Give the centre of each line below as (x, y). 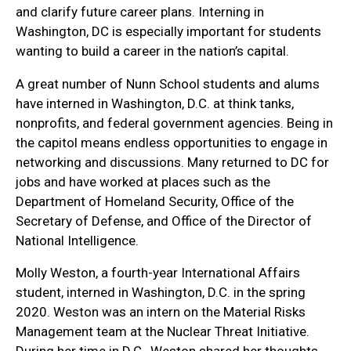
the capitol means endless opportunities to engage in (172, 142)
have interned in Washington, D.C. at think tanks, (155, 103)
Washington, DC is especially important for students (168, 31)
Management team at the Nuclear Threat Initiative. (163, 332)
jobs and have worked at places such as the (143, 181)
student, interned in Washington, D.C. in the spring (161, 293)
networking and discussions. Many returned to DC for (172, 162)
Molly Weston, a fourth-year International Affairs (158, 273)
